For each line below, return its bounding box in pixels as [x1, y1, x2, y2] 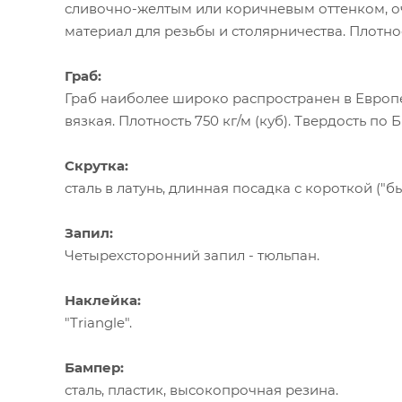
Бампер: [65, 359, 124, 377]
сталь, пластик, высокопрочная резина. [65, 381, 338, 399]
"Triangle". [65, 314, 132, 332]
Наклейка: [65, 292, 141, 310]
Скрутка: [65, 157, 128, 175]
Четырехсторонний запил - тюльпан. [65, 247, 319, 265]
